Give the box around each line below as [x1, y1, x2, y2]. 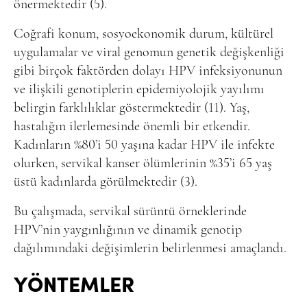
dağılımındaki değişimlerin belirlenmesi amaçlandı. [14, 241, 286, 256]
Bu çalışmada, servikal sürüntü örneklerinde [14, 204, 247, 219]
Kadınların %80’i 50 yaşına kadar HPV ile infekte [14, 138, 275, 152]
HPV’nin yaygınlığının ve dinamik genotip [14, 223, 242, 237]
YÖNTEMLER [14, 268, 134, 297]
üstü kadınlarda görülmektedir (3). [14, 175, 197, 189]
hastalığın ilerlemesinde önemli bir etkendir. [14, 119, 250, 134]
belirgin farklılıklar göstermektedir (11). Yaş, [14, 101, 249, 115]
